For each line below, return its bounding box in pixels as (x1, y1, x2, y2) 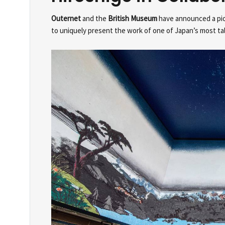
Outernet (51, 13, 82, 23)
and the (82, 13, 108, 23)
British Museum (108, 13, 157, 23)
